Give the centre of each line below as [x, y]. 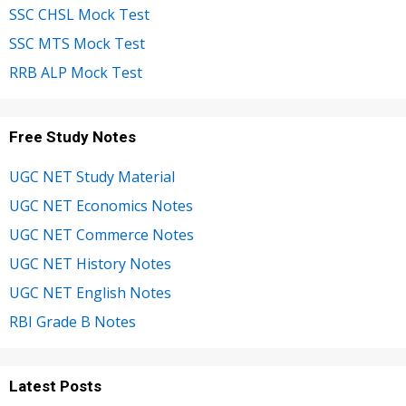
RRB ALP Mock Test [76, 73]
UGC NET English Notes [90, 293]
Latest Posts [55, 387]
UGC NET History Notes [90, 264]
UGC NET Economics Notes [101, 206]
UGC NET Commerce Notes [101, 235]
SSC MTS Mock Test [77, 44]
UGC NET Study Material [92, 177]
